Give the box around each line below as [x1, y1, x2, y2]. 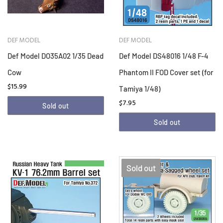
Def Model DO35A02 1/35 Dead [7, 51, 104, 61]
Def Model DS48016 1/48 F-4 [119, 51, 209, 61]
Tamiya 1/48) [119, 84, 160, 94]
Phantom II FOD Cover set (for [119, 68, 214, 77]
